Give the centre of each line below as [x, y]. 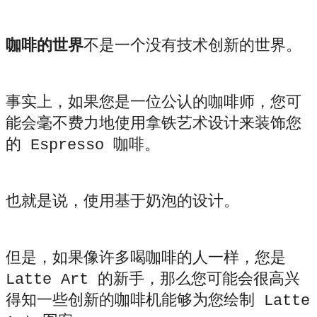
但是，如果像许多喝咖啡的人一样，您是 [146, 258]
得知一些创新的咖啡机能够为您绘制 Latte [158, 301]
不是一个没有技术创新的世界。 [192, 46]
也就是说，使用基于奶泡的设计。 [122, 202]
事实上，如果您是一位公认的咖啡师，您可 [154, 103]
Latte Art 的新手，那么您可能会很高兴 [153, 279]
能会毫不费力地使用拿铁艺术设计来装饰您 [154, 124]
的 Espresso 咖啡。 [83, 145]
